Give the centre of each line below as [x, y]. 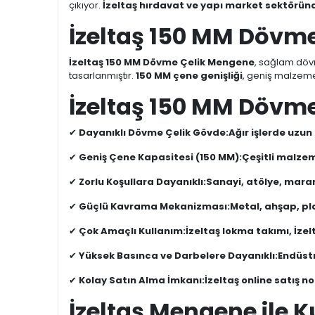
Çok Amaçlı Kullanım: [132, 231]
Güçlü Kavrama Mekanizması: [154, 206]
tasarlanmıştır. [102, 76]
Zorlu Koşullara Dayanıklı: [142, 182]
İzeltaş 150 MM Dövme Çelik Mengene [162, 62]
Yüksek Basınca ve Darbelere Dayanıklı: [178, 256]
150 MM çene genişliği [189, 76]
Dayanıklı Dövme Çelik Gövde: [154, 133]
